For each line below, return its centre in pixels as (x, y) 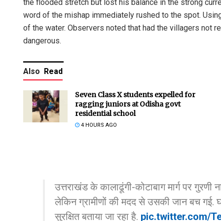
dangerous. (42, 41)
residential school (105, 114)
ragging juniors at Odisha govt (128, 104)
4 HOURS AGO (98, 125)
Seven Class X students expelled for (135, 95)
